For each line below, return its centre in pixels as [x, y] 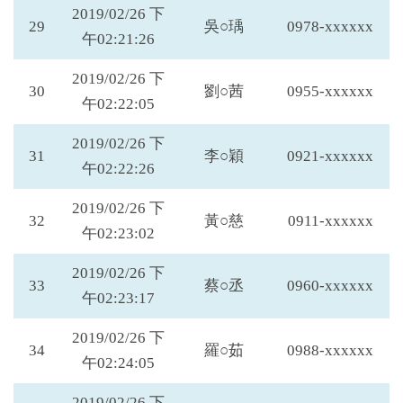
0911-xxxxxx [330, 221]
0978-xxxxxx [330, 27]
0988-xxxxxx [330, 350]
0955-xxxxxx [330, 91]
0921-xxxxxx [330, 156]
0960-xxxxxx [330, 286]
